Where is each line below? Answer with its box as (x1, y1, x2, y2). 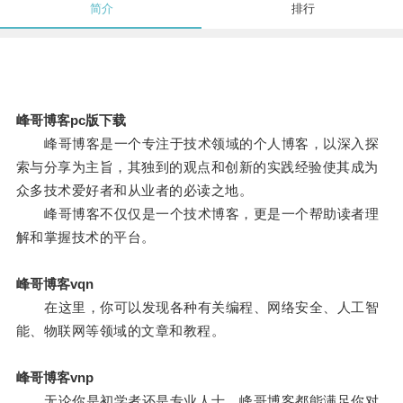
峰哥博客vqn (15, 276, 94, 292)
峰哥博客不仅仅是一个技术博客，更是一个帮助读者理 (15, 206, 380, 222)
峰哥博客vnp (15, 370, 94, 386)
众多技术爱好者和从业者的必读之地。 (15, 183, 254, 199)
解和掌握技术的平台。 (15, 229, 156, 246)
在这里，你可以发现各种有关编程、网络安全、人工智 (15, 300, 380, 316)
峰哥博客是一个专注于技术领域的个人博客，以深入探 (15, 136, 380, 152)
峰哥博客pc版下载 (15, 112, 126, 129)
